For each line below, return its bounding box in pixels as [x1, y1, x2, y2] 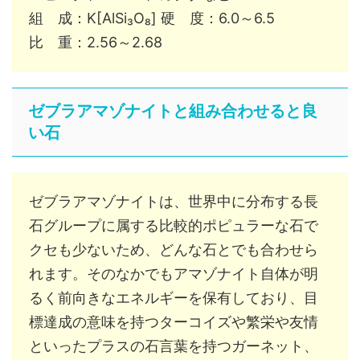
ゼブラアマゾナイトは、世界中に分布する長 [29, 192, 318, 210]
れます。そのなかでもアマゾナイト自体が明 [29, 264, 318, 282]
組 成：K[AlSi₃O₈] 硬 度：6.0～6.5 [29, 9, 275, 27]
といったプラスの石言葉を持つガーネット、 [29, 337, 318, 354]
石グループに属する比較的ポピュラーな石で [29, 216, 318, 234]
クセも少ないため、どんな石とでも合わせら [29, 240, 318, 258]
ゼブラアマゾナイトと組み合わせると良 [28, 101, 317, 120]
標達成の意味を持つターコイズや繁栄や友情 [29, 313, 318, 330]
